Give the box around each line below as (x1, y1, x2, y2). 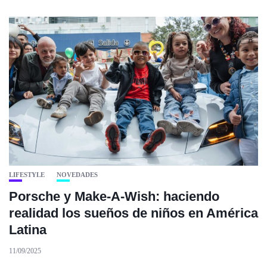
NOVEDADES (57, 171, 98, 179)
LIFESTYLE (9, 171, 45, 179)
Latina (9, 222, 46, 238)
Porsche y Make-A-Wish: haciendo (9, 189, 219, 204)
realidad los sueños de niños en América (9, 206, 258, 221)
